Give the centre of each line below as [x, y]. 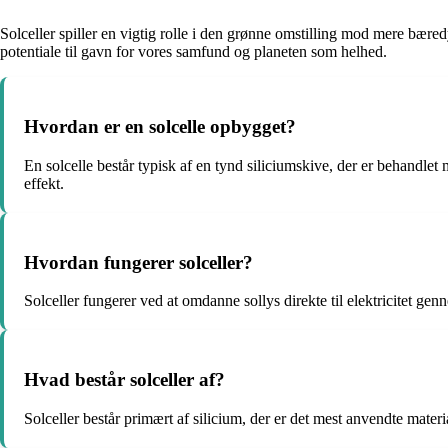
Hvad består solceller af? [124, 380]
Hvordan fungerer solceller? [138, 262]
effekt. [44, 183]
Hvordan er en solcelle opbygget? [160, 127]
